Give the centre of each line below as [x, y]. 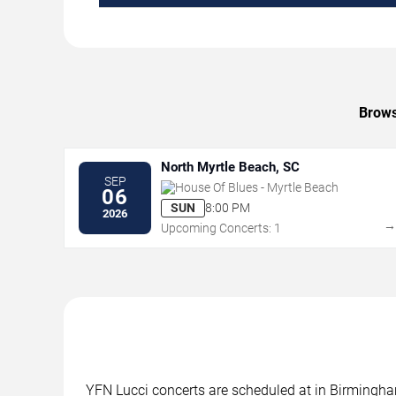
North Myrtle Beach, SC [230, 167]
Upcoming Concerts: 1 [221, 228]
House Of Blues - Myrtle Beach [257, 187]
